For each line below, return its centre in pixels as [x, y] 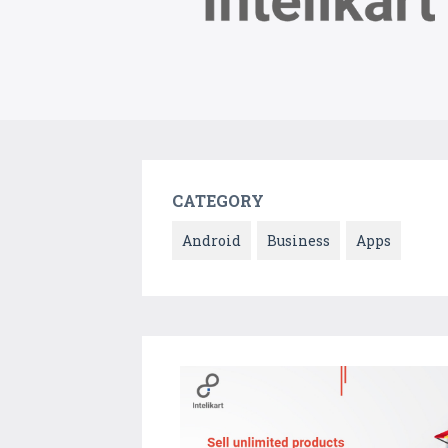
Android [211, 241]
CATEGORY [218, 201]
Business [298, 241]
